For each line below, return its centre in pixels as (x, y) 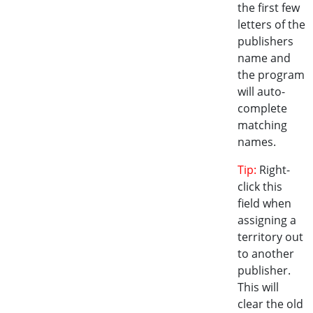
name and (264, 58)
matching (262, 125)
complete (262, 108)
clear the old (270, 304)
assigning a (267, 220)
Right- (273, 170)
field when (264, 203)
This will (258, 287)
